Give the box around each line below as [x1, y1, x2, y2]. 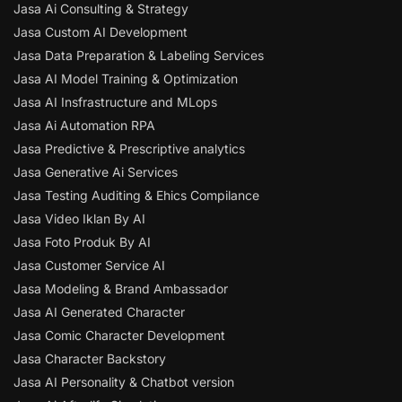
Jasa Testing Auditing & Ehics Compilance [13, 188, 259, 204]
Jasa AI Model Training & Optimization [13, 71, 238, 87]
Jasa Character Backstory [13, 351, 166, 367]
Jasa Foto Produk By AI [13, 234, 151, 250]
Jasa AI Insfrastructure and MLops [13, 94, 217, 110]
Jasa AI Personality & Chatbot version [13, 374, 234, 390]
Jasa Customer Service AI [13, 258, 165, 274]
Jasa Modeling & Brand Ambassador [13, 281, 228, 297]
